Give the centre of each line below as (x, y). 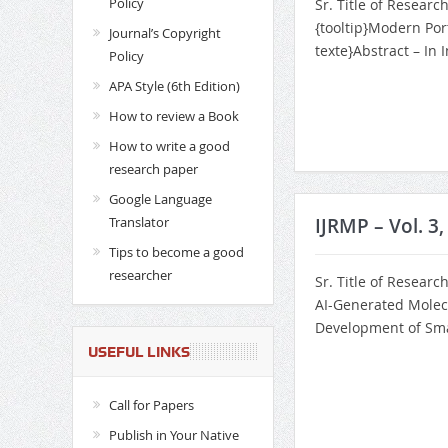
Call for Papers (151, 405)
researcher (140, 275)
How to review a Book (173, 116)
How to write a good (169, 146)
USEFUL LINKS (138, 352)
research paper (153, 169)
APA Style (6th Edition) (174, 86)
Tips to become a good (176, 252)
